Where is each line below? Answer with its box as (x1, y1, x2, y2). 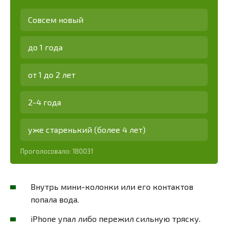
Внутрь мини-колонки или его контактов (31, 182, 193, 192)
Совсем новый (28, 15, 83, 25)
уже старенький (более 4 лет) (28, 125, 146, 135)
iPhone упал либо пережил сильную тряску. (31, 213, 201, 223)
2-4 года (28, 97, 61, 107)
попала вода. (31, 194, 79, 205)
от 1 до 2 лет (28, 70, 75, 80)
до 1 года (28, 42, 63, 52)
